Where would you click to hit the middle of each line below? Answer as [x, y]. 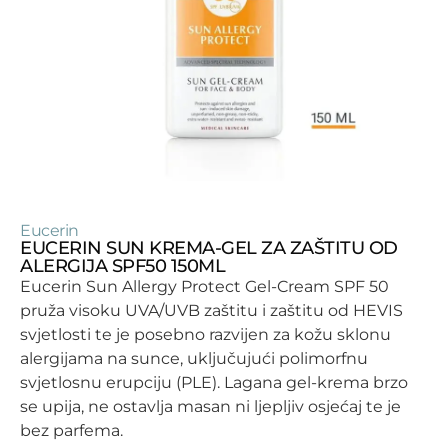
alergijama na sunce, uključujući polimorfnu [194, 358]
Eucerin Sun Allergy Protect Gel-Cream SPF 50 [204, 286]
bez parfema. [71, 430]
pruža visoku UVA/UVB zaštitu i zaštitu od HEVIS [211, 310]
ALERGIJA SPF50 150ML [122, 266]
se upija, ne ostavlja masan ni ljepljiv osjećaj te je [210, 406]
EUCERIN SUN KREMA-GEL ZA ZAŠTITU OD [209, 248]
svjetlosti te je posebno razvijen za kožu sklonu [205, 334]
